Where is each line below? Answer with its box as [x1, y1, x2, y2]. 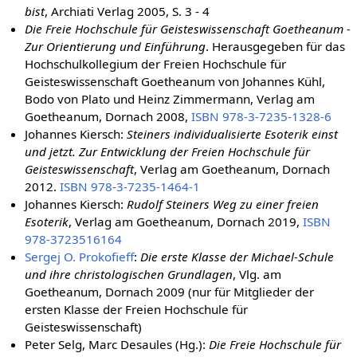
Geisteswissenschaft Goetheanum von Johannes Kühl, [25, 73, 326, 89]
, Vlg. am [233, 265, 282, 282]
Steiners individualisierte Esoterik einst [127, 125, 339, 142]
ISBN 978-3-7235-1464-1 [60, 178, 201, 194]
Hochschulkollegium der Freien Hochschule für [25, 55, 287, 72]
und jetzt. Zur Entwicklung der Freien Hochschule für [25, 143, 311, 159]
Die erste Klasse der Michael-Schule [140, 248, 335, 265]
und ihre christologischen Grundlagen [25, 265, 233, 282]
